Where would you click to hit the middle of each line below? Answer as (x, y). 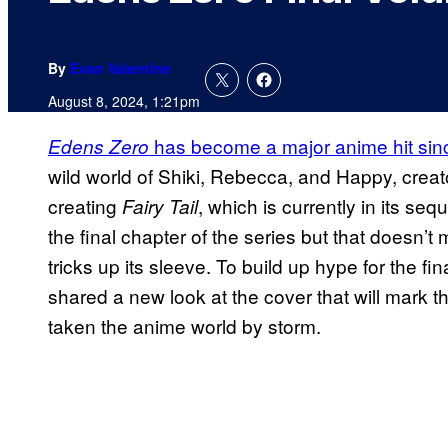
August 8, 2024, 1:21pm (124, 101)
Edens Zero (98, 146)
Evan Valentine (120, 68)
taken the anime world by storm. (184, 326)
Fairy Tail (160, 206)
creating (85, 206)
